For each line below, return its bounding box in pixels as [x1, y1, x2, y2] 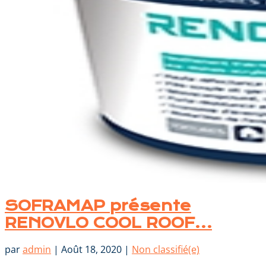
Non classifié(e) [132, 243, 199, 256]
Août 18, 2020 [61, 243, 122, 256]
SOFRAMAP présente [5, 197, 191, 214]
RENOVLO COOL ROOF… [5, 214, 212, 232]
